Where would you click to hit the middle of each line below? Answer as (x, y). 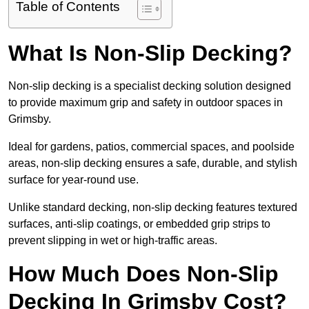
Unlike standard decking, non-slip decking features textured (153, 208)
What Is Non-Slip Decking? (150, 53)
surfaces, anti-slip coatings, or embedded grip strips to (139, 224)
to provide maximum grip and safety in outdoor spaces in (146, 103)
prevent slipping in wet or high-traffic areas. (114, 241)
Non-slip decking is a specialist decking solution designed (150, 86)
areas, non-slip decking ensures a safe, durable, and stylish (153, 163)
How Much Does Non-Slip (143, 274)
